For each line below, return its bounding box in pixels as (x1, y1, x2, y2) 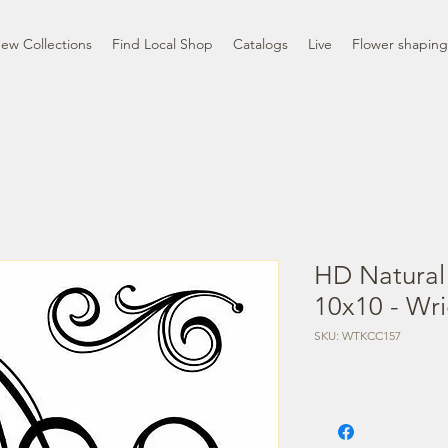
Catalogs (233, 34, 288, 53)
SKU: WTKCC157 (314, 327, 401, 343)
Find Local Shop (112, 34, 213, 53)
